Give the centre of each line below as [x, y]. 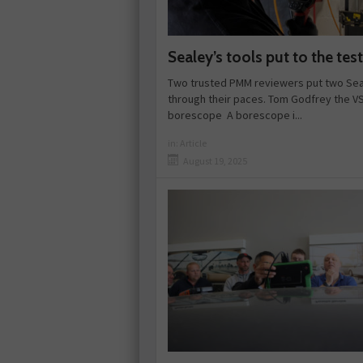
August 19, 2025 [215, 160]
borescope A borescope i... [235, 115]
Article [193, 143]
